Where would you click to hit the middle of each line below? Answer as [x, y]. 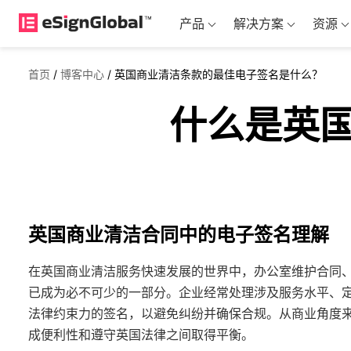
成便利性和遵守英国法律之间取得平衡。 [141, 335]
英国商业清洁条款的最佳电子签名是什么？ [219, 74]
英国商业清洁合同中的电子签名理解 [179, 235]
